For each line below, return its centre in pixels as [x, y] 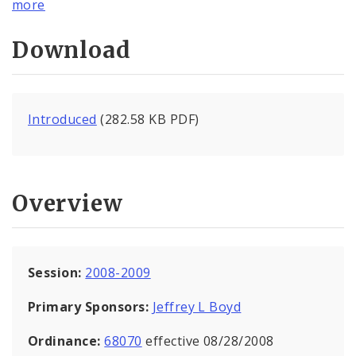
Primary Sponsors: [89, 306]
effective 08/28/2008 [208, 341]
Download [72, 50]
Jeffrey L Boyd [197, 306]
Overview [68, 203]
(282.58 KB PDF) [148, 120]
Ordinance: [66, 341]
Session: [57, 272]
